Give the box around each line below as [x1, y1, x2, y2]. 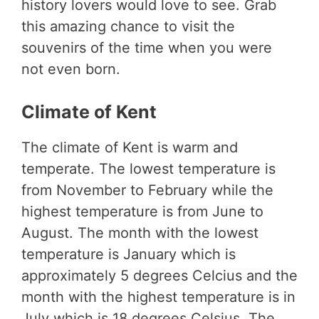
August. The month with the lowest [21, 224, 258, 242]
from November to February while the [21, 182, 273, 199]
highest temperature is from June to [21, 203, 263, 221]
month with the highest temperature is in [21, 288, 296, 306]
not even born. [21, 61, 125, 78]
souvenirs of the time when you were [21, 39, 272, 57]
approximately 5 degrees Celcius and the [21, 267, 298, 285]
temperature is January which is [21, 246, 236, 263]
